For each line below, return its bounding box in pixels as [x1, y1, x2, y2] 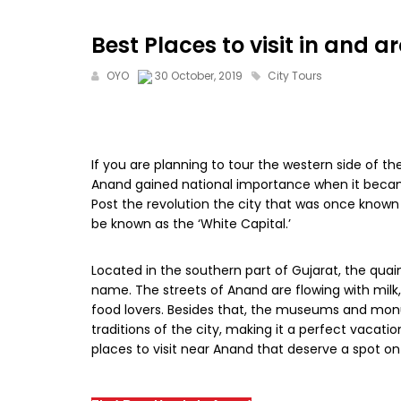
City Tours [268, 68, 322, 84]
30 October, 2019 [155, 68, 243, 84]
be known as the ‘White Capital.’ [91, 215, 291, 234]
